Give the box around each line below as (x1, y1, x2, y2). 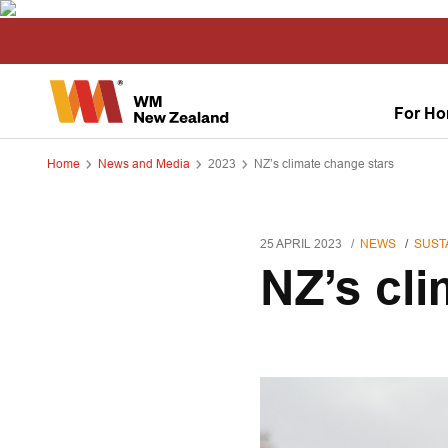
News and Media (98, 156, 190, 171)
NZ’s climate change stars (254, 156, 394, 171)
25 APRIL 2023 (259, 236, 342, 251)
